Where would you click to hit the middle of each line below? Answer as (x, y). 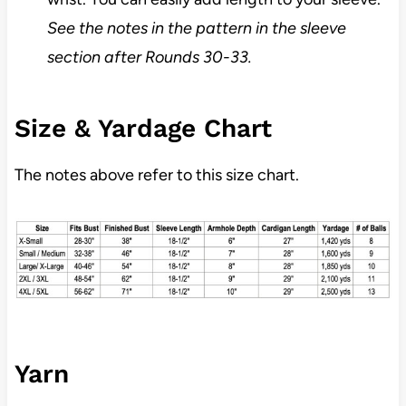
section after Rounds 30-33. (149, 57)
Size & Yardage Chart (143, 128)
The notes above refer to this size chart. (156, 174)
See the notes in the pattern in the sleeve (196, 28)
